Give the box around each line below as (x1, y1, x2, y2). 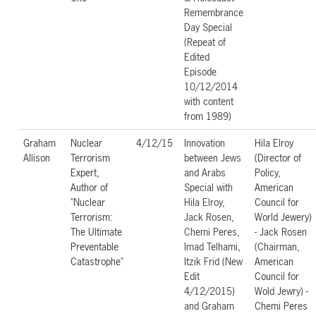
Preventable (71, 239, 119, 253)
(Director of (255, 150, 301, 164)
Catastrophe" (71, 254, 123, 268)
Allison (23, 150, 50, 164)
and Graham (184, 298, 234, 312)
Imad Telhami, (184, 239, 241, 253)
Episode (184, 64, 217, 78)
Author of (71, 180, 108, 194)
